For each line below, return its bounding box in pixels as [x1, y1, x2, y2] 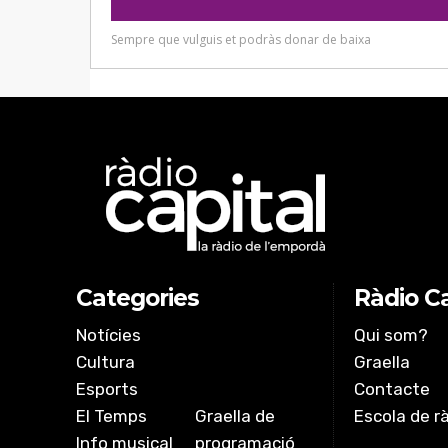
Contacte [354, 379, 431, 400]
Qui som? [354, 325, 429, 346]
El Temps [76, 406, 147, 427]
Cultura [76, 352, 135, 373]
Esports [76, 379, 138, 400]
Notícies [76, 325, 141, 346]
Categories [76, 284, 199, 313]
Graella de [194, 406, 275, 427]
